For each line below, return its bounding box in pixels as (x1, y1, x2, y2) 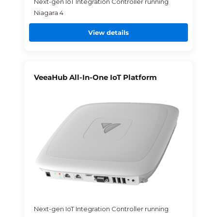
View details (88, 28, 129, 36)
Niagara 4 (33, 8, 63, 16)
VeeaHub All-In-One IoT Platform (33, 72, 157, 82)
